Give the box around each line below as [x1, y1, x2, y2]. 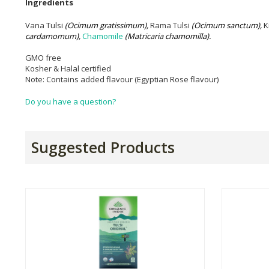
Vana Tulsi [25, 19, 65, 31]
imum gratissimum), [77, 19, 150, 31]
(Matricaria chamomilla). [125, 30, 211, 41]
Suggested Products [31, 137, 175, 158]
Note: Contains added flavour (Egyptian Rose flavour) [25, 73, 219, 85]
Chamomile [82, 30, 123, 41]
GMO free [25, 52, 61, 63]
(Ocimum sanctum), [192, 19, 264, 31]
